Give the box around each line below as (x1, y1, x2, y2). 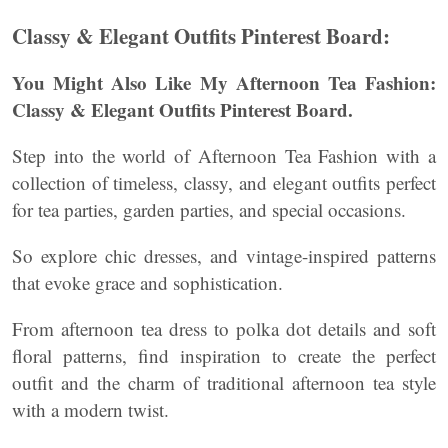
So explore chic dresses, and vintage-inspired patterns (12, 243, 436, 269)
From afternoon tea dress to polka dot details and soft (12, 316, 436, 342)
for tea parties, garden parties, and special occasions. (12, 197, 406, 223)
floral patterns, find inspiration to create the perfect (12, 343, 436, 369)
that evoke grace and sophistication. (12, 270, 283, 296)
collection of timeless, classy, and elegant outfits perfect (12, 170, 436, 196)
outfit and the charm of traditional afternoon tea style (12, 370, 436, 396)
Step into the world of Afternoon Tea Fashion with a (12, 143, 436, 169)
